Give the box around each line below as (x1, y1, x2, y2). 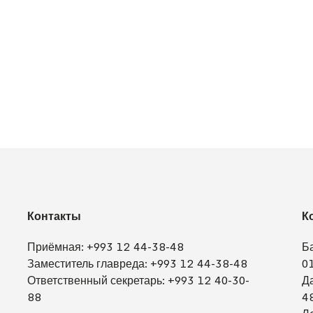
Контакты (27, 210, 82, 224)
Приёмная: (27, 240, 87, 254)
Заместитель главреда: (27, 256, 151, 270)
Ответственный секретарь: (27, 273, 168, 287)
